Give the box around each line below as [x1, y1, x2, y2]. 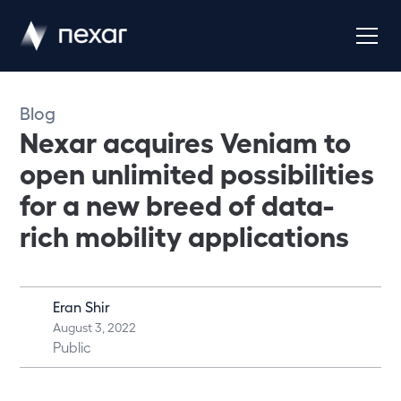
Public [52, 338, 91, 355]
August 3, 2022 [52, 320, 136, 335]
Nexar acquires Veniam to [20, 124, 352, 158]
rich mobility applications [20, 218, 350, 252]
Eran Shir [52, 298, 110, 315]
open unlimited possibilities [20, 155, 375, 189]
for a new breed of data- [20, 186, 335, 220]
